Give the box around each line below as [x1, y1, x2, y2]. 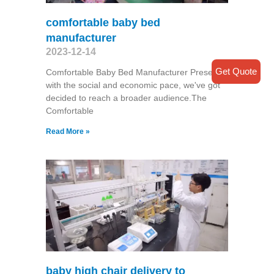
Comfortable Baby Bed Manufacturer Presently [45, 67, 226, 78]
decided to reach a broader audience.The [45, 93, 207, 103]
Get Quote [215, 66, 257, 77]
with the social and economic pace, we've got [45, 80, 220, 91]
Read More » [45, 127, 90, 136]
